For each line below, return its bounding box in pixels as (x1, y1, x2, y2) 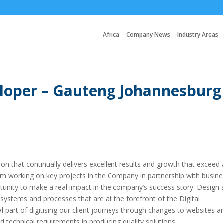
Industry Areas (177, 30, 218, 39)
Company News (126, 30, 170, 39)
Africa (103, 30, 119, 39)
